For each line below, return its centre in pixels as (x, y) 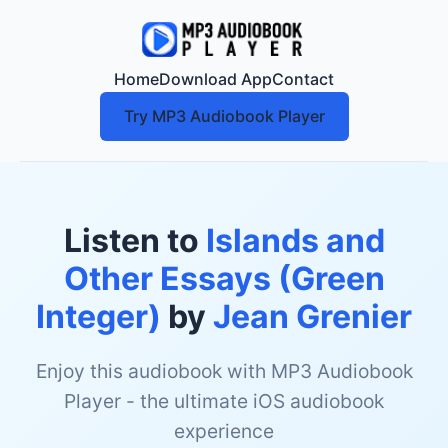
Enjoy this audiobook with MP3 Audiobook (224, 371)
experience (224, 431)
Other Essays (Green (224, 278)
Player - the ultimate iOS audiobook (224, 401)
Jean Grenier (312, 316)
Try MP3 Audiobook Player (224, 116)
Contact (303, 79)
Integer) (98, 316)
